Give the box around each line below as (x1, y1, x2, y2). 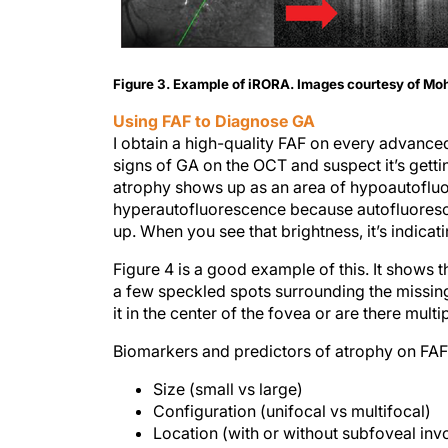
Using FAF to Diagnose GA (113, 110, 315, 131)
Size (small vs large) (153, 378, 303, 399)
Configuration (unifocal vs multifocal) (153, 400, 431, 421)
